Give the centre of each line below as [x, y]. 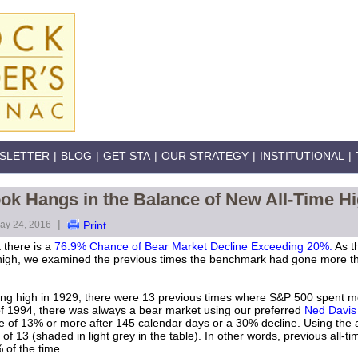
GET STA [127, 156]
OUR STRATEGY [205, 156]
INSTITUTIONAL [302, 156]
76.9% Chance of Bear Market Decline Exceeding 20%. [193, 246]
